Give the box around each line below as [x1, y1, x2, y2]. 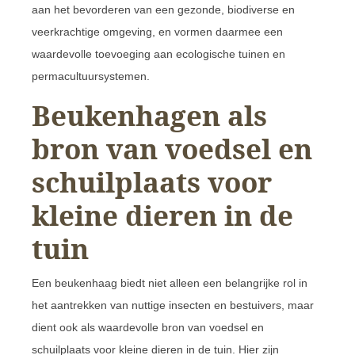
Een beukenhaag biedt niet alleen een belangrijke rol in [32, 276, 307, 289]
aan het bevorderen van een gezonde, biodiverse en [32, 2, 295, 16]
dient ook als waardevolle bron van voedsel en [32, 320, 264, 334]
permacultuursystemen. [32, 69, 150, 82]
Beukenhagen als [32, 96, 267, 134]
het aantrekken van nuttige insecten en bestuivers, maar [32, 298, 314, 311]
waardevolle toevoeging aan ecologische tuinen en [32, 47, 285, 60]
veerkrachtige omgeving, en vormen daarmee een [32, 25, 283, 38]
